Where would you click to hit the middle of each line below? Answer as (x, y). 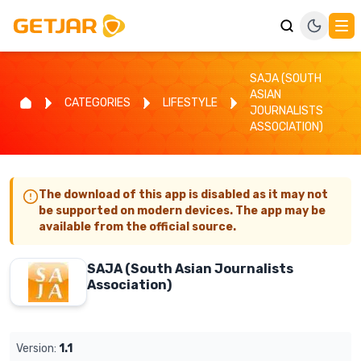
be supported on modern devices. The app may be (182, 211)
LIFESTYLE (190, 103)
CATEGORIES (98, 103)
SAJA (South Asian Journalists (190, 269)
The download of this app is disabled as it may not (183, 195)
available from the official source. (137, 227)
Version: (36, 349)
